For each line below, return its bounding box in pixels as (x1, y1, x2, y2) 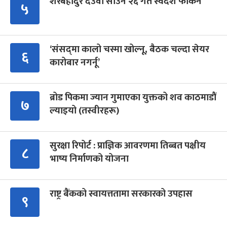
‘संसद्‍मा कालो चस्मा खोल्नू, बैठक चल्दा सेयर (50, 42, 209, 57)
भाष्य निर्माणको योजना (50, 151, 129, 167)
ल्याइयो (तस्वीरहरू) (50, 103, 119, 119)
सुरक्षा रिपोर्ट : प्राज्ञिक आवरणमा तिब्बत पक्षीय (50, 138, 206, 154)
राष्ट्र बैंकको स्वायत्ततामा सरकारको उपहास (50, 186, 193, 202)
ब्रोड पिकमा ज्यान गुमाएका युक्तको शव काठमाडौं (50, 90, 216, 105)
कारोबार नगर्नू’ (50, 55, 100, 70)
